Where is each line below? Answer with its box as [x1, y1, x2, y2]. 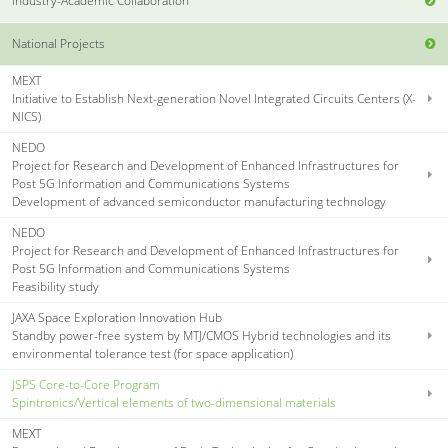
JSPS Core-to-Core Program [12, 376, 161, 394]
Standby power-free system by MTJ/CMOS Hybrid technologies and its [12, 327, 392, 345]
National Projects [12, 34, 106, 52]
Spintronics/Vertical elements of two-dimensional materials [12, 394, 337, 412]
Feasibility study [12, 278, 100, 296]
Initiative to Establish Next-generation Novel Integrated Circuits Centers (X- [12, 89, 417, 107]
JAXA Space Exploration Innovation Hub [12, 309, 223, 327]
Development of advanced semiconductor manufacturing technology [12, 193, 387, 211]
